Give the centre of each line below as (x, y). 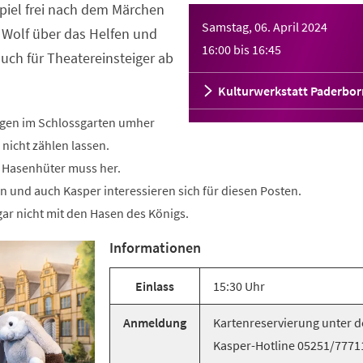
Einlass (155, 286)
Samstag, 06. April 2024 (264, 27)
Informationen (155, 248)
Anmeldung (155, 322)
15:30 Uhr (239, 286)
